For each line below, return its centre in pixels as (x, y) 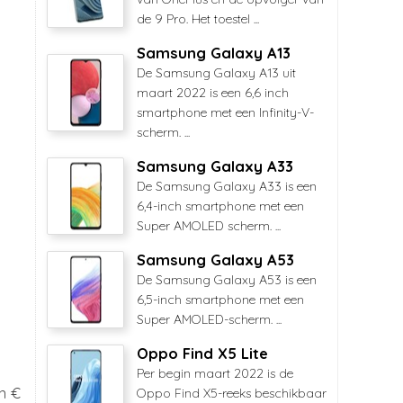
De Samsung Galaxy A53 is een (227, 280)
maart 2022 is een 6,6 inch (213, 93)
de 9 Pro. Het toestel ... (198, 19)
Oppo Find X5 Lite (202, 354)
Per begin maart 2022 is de (215, 373)
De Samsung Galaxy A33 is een (227, 186)
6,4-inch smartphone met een (220, 206)
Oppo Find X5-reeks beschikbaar (232, 393)
